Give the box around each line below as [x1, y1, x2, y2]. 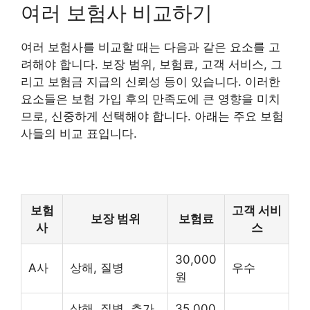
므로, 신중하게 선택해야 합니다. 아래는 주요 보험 [21, 109, 284, 123]
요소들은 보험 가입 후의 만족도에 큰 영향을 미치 [21, 91, 280, 106]
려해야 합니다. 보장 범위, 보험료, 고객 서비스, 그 [21, 57, 282, 71]
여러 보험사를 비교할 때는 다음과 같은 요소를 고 [21, 39, 280, 54]
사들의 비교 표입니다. [21, 126, 137, 140]
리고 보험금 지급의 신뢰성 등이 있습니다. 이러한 [21, 74, 280, 89]
